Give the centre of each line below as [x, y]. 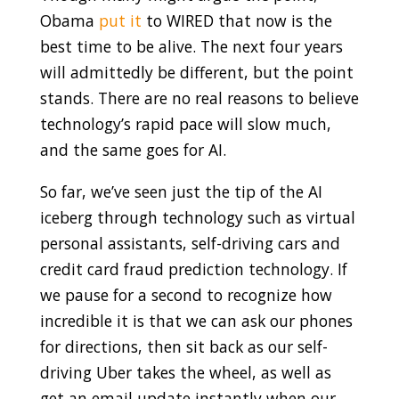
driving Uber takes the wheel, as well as [185, 372]
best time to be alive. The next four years [191, 47]
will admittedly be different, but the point [196, 73]
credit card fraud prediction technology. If [193, 269]
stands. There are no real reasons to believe [199, 98]
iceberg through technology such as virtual [197, 217]
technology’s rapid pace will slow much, [185, 124]
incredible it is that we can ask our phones [196, 320]
